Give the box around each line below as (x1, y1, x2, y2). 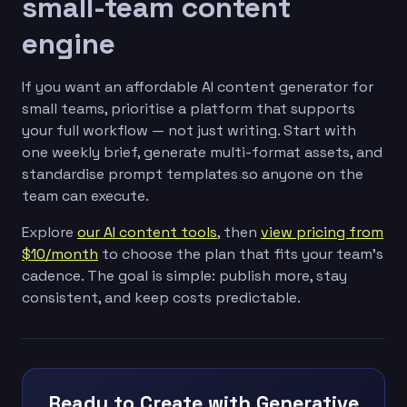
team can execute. (22, 185, 149, 205)
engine (22, 25, 115, 62)
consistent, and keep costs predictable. (22, 287, 301, 307)
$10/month (22, 243, 98, 263)
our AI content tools (77, 222, 217, 242)
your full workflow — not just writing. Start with (22, 120, 356, 140)
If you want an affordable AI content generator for (22, 76, 373, 96)
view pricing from (261, 222, 383, 242)
